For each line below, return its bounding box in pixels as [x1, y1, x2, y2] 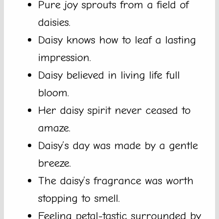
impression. [38, 51, 91, 65]
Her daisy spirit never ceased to [38, 104, 191, 117]
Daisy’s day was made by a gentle [38, 139, 198, 153]
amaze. [38, 121, 70, 135]
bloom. [38, 86, 69, 100]
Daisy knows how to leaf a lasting [38, 33, 196, 47]
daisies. [38, 16, 70, 29]
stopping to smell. [38, 192, 120, 205]
